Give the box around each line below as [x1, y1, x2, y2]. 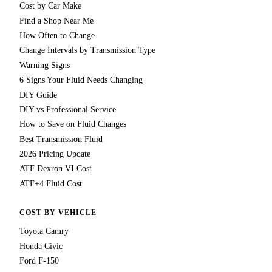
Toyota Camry [19, 226, 69, 236]
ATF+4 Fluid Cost [19, 178, 82, 188]
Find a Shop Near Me [19, 16, 93, 25]
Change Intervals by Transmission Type [19, 46, 155, 55]
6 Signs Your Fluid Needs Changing [19, 75, 143, 85]
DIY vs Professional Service [19, 104, 116, 114]
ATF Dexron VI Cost [19, 164, 92, 174]
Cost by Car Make [19, 1, 81, 11]
